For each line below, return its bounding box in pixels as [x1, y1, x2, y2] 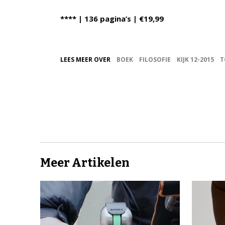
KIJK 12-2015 [177, 55, 214, 64]
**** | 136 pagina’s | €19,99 [60, 13, 164, 24]
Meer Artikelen [40, 155, 130, 170]
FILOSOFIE [139, 55, 171, 64]
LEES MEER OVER [60, 55, 110, 64]
